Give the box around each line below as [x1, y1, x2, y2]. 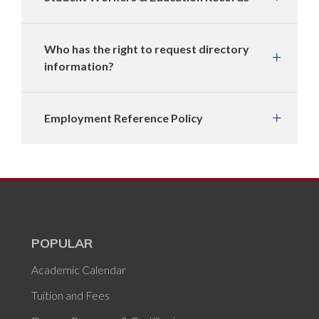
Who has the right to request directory [44, 42, 249, 56]
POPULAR [31, 235, 93, 251]
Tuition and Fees [31, 288, 110, 302]
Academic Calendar [31, 263, 126, 276]
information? [44, 59, 114, 73]
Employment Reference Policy [44, 111, 203, 125]
